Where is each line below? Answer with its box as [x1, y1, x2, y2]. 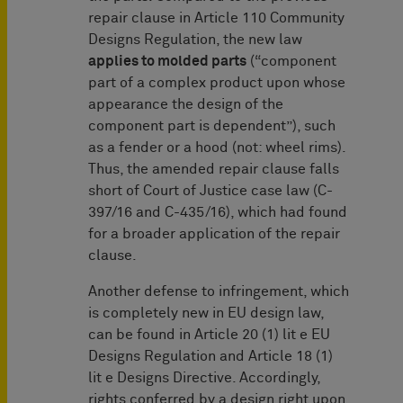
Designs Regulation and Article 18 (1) [88, 349, 333, 364]
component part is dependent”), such [88, 119, 336, 134]
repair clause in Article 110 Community [88, 11, 345, 26]
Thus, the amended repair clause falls [88, 162, 339, 177]
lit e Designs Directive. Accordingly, [88, 371, 320, 386]
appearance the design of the [88, 97, 283, 112]
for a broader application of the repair [88, 227, 340, 242]
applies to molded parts [88, 54, 246, 69]
